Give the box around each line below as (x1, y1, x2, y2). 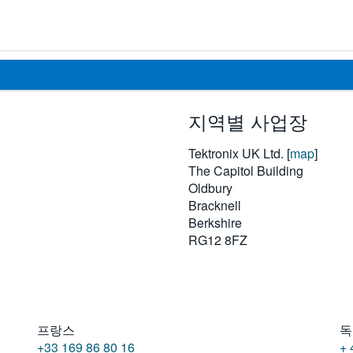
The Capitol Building (188, 161, 303, 180)
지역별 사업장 (188, 106, 307, 135)
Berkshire (188, 213, 242, 232)
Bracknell (188, 195, 241, 214)
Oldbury (188, 178, 232, 197)
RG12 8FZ (188, 230, 247, 249)
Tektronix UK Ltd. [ (188, 143, 290, 162)
